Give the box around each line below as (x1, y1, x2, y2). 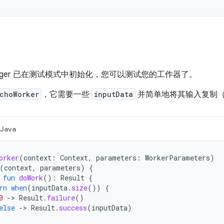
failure (47, 193, 75, 202)
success (59, 203, 87, 212)
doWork (19, 173, 43, 182)
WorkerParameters (145, 153, 210, 162)
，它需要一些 (41, 89, 91, 99)
